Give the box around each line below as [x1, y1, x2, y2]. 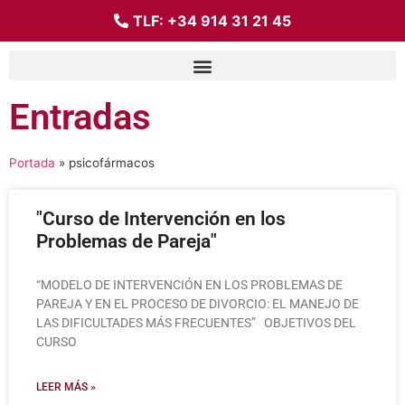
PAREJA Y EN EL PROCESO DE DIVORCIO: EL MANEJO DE [36, 297, 359, 311]
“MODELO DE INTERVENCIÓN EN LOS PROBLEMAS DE [36, 278, 343, 292]
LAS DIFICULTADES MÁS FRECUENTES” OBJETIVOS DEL [36, 316, 356, 330]
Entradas [9, 96, 151, 138]
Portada [9, 155, 55, 170]
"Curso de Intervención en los [36, 208, 286, 230]
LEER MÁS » [36, 381, 96, 393]
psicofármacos [69, 155, 155, 170]
